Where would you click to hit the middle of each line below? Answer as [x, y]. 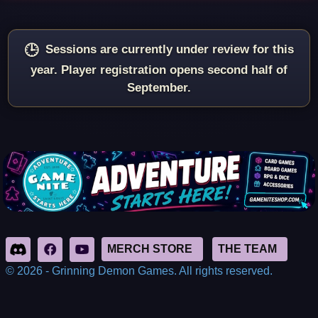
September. [159, 88]
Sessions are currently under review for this [170, 50]
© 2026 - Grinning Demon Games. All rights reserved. [139, 270]
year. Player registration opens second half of [159, 70]
